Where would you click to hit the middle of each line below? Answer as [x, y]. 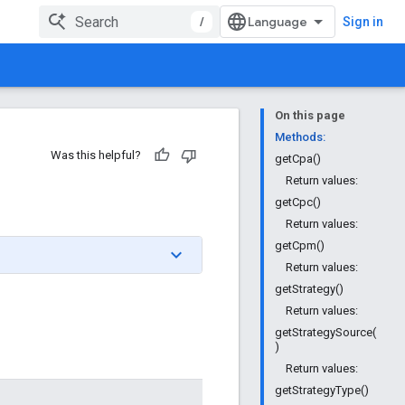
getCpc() [298, 202]
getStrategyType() [322, 390]
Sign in [363, 22]
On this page [310, 115]
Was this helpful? [96, 155]
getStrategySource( [325, 332]
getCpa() [298, 159]
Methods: [300, 137]
